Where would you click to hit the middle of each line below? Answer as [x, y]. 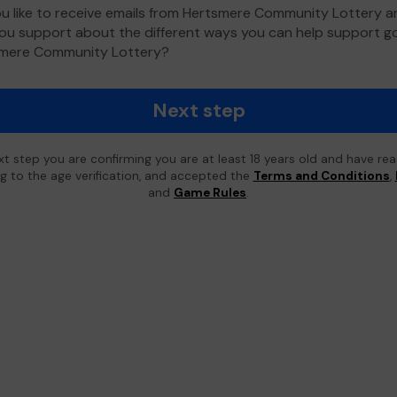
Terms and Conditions [321, 176]
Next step [198, 110]
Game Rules [210, 193]
